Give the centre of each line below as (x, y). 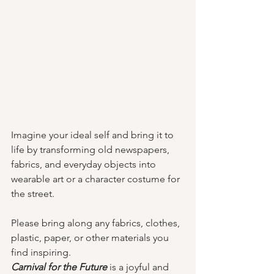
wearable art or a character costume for (97, 179)
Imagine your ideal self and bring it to (94, 135)
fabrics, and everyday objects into (85, 164)
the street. (34, 194)
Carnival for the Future (59, 267)
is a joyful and (140, 267)
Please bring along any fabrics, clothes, (97, 223)
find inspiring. (41, 252)
